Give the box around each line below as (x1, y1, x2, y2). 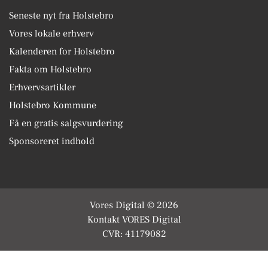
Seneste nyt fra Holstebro (9, 9, 114, 22)
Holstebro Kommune (9, 99, 96, 111)
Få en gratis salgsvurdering (9, 117, 123, 129)
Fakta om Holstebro (9, 63, 92, 75)
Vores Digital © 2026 (90, 199, 178, 211)
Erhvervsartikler (9, 81, 75, 93)
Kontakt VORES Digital (87, 213, 181, 226)
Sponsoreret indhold (9, 135, 95, 147)
